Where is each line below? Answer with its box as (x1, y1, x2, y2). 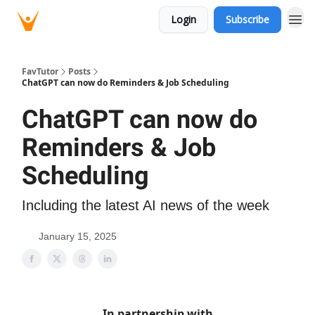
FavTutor (22, 65, 58, 77)
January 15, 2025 (39, 231, 117, 242)
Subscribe (226, 13, 269, 26)
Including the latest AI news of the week (22, 198, 269, 213)
